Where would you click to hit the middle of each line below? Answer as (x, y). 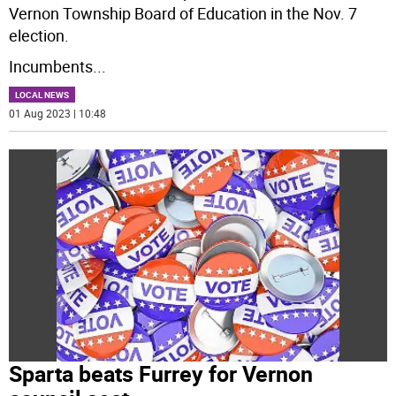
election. (39, 35)
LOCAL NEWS (42, 94)
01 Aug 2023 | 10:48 (58, 113)
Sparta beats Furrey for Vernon (161, 374)
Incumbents (51, 66)
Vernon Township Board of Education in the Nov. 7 (183, 13)
